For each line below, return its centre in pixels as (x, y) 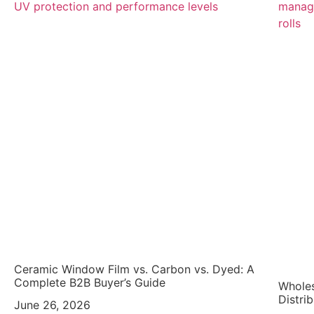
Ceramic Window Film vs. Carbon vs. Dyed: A (134, 269)
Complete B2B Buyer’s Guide (90, 283)
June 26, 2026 (52, 305)
